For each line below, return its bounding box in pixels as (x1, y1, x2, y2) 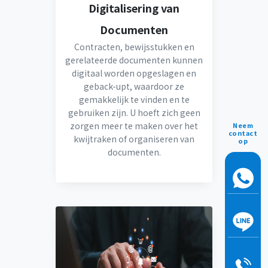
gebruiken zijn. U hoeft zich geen (68, 106, 200, 118)
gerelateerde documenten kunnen (65, 54, 203, 66)
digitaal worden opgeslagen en (72, 67, 196, 79)
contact (228, 127, 258, 138)
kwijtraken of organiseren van (74, 133, 194, 145)
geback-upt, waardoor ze (84, 80, 184, 92)
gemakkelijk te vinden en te (78, 93, 190, 105)
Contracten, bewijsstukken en (74, 41, 194, 53)
